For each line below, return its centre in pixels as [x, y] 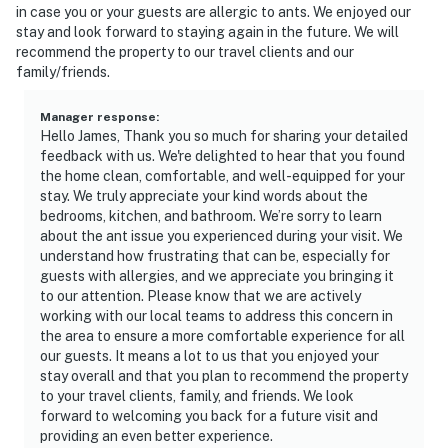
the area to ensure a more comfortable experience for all [222, 335]
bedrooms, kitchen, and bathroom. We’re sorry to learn [211, 215]
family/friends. [63, 71]
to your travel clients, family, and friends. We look [197, 395]
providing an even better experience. [156, 435]
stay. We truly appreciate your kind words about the [204, 195]
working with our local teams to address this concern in [216, 315]
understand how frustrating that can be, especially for [215, 255]
